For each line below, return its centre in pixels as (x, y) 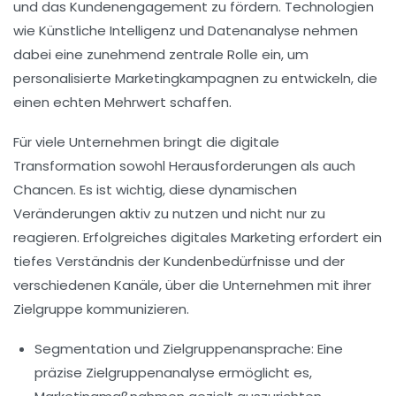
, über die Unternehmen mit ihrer (265, 286)
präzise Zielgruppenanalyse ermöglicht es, (173, 373)
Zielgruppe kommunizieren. (101, 309)
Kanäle (137, 286)
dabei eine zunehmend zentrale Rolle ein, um (161, 55)
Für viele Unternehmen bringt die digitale (146, 142)
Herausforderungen (233, 166)
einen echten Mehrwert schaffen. (122, 103)
